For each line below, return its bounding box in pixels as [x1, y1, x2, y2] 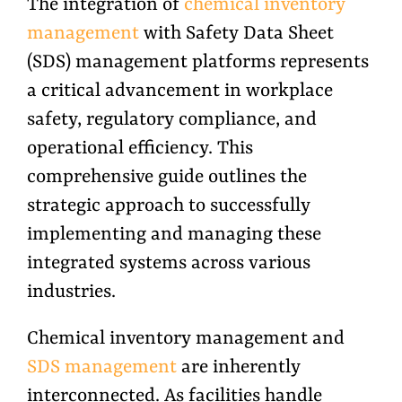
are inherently [177, 357, 301, 379]
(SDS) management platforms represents [27, 52, 369, 74]
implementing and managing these [27, 224, 321, 246]
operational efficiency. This [27, 138, 253, 160]
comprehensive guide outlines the [27, 167, 307, 188]
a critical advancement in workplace [27, 81, 333, 102]
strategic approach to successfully [27, 196, 310, 217]
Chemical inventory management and [27, 328, 345, 350]
